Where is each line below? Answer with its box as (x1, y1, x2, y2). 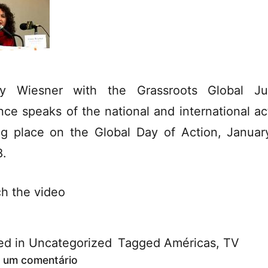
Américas (163, 236, 216, 250)
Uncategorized (28, 236, 112, 250)
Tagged (117, 236, 164, 250)
